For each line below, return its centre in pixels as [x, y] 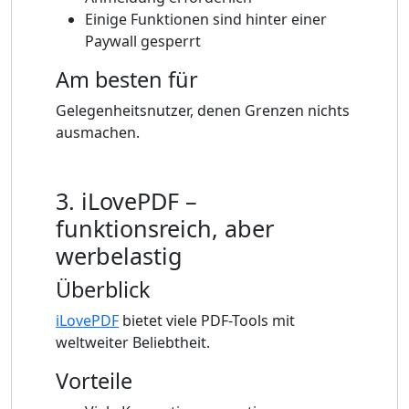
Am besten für [127, 80]
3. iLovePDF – [126, 201]
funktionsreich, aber [165, 229]
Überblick [103, 290]
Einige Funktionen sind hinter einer [206, 20]
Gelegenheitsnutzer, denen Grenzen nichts [203, 111]
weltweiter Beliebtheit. [133, 343]
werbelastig [119, 256]
